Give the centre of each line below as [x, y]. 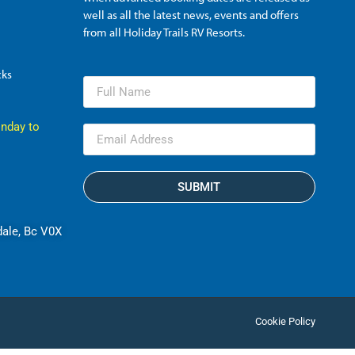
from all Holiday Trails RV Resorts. [164, 32]
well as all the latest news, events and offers [191, 14]
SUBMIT [199, 187]
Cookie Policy [285, 322]
